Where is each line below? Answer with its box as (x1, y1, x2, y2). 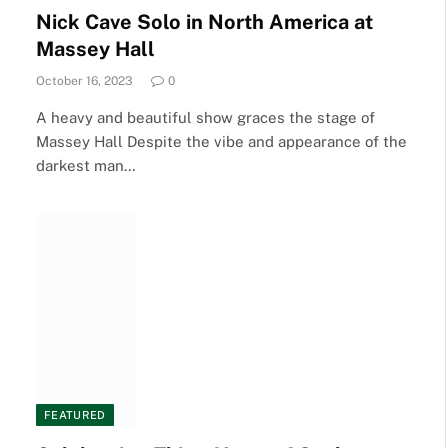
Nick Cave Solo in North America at (36, 10, 373, 34)
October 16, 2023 (36, 74, 133, 88)
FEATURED (44, 408, 106, 421)
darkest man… (36, 157, 136, 174)
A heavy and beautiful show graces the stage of (36, 109, 375, 126)
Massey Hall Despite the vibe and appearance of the (36, 133, 407, 150)
